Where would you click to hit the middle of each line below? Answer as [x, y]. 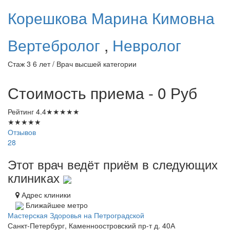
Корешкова [50, 17]
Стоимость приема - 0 [89, 92]
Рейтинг [22, 111]
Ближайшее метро [56, 205]
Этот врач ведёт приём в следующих [113, 164]
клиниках [35, 177]
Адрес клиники [45, 194]
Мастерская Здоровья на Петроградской [76, 215]
